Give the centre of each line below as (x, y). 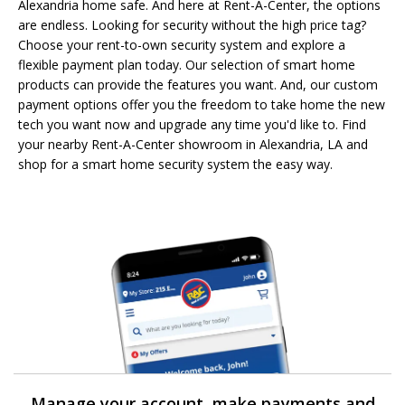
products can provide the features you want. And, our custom (198, 84)
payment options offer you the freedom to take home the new (202, 104)
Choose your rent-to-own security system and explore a (182, 44)
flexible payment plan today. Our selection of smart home (187, 64)
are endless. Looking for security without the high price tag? (192, 24)
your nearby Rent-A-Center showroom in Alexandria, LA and (193, 144)
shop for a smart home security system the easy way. (175, 164)
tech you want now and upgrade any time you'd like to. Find (192, 124)
